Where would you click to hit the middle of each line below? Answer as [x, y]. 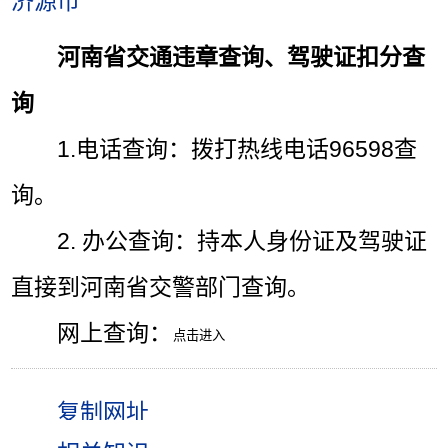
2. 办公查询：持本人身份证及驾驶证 [242, 240]
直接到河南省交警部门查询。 [161, 286]
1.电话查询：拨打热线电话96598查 [237, 148]
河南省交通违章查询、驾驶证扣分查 [241, 56]
